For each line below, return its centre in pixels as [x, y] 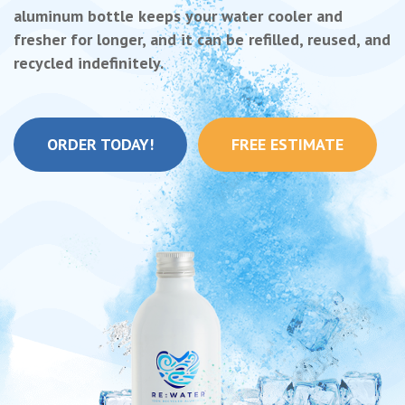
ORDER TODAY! [100, 145]
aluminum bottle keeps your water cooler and [178, 16]
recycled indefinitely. [89, 63]
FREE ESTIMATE [287, 145]
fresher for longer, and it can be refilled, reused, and [202, 40]
